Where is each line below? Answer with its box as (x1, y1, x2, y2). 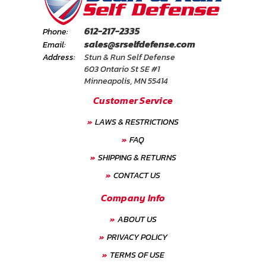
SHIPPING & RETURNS (97, 151, 176, 164)
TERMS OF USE (109, 249, 164, 262)
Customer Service (93, 93, 173, 108)
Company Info (100, 191, 166, 205)
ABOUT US (117, 213, 157, 226)
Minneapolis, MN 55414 (84, 75, 168, 88)
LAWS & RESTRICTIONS (95, 116, 179, 129)
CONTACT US (113, 169, 160, 182)
